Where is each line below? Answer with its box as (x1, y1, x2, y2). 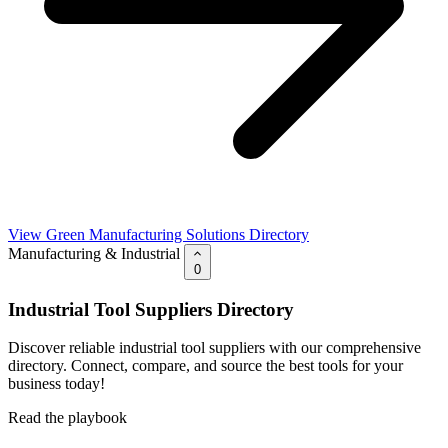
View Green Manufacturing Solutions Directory (8, 225, 309, 243)
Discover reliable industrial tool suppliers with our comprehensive (8, 339, 421, 357)
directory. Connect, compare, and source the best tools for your (8, 357, 403, 375)
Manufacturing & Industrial (8, 244, 180, 262)
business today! (8, 375, 105, 393)
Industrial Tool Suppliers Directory (8, 298, 294, 320)
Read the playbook (8, 409, 127, 427)
